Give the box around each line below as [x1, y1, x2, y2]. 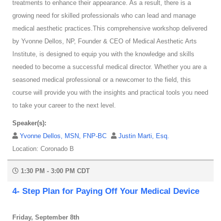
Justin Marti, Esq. [118, 132, 169, 140]
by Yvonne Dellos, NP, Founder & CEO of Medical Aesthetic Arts [12, 37, 197, 45]
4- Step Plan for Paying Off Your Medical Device [12, 186, 199, 196]
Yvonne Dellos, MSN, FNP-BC [20, 132, 109, 140]
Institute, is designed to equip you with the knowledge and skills [12, 50, 194, 58]
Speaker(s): [12, 119, 46, 127]
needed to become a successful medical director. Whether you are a [12, 63, 207, 71]
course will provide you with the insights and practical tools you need [12, 89, 208, 97]
